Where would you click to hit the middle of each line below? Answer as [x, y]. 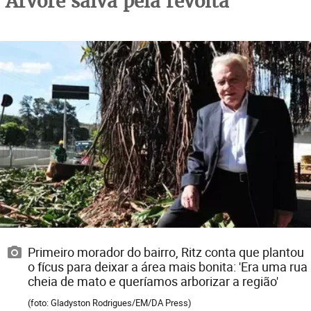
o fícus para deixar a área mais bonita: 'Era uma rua [168, 267]
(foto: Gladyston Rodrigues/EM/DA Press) [110, 303]
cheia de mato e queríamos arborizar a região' [153, 281]
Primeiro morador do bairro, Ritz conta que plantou [166, 252]
